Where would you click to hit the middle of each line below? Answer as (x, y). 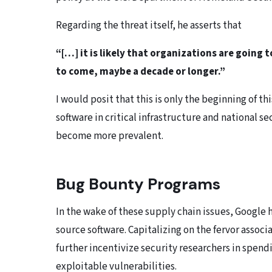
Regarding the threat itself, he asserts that (149, 26)
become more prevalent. (110, 136)
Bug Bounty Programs (138, 184)
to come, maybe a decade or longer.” (141, 72)
